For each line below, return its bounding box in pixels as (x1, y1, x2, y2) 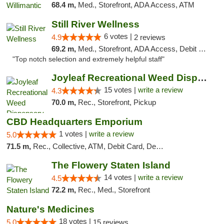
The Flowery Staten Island (51, 160, 170, 170)
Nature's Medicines (6, 204, 94, 214)
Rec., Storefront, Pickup (77, 98, 156, 106)
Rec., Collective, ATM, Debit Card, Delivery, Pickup (33, 142, 156, 150)
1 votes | (59, 129, 89, 138)
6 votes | (103, 32, 134, 40)
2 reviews (133, 33, 165, 41)
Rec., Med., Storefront (77, 185, 150, 194)
